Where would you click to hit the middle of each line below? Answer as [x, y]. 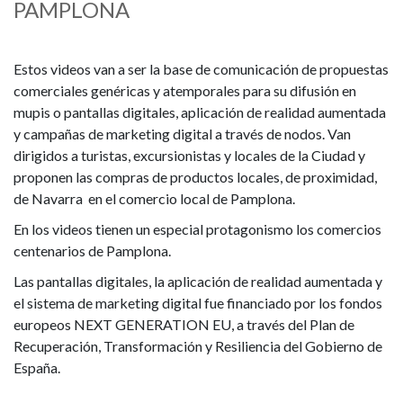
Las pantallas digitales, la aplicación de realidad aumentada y [198, 281]
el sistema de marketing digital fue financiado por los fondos [198, 303]
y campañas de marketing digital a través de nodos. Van [182, 134]
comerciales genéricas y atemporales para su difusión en [185, 90]
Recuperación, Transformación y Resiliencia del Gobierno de [198, 346]
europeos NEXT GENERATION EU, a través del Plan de [184, 324]
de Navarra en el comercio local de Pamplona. [154, 198]
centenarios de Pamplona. [92, 251]
